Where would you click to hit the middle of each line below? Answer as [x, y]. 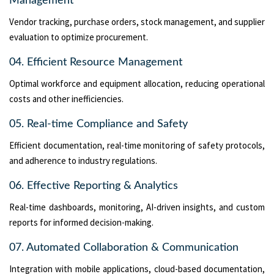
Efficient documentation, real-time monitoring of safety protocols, [137, 145]
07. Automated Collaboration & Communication [124, 247]
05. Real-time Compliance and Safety [98, 124]
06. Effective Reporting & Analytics [94, 186]
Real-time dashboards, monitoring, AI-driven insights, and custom [137, 207]
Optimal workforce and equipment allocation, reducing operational [137, 83]
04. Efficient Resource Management [96, 62]
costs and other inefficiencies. [66, 98]
